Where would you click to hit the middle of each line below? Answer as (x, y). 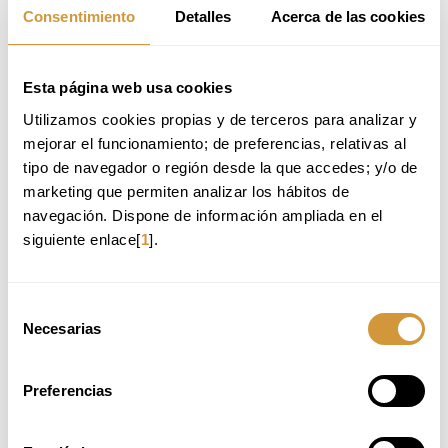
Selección (39, 308)
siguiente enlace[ (82, 239)
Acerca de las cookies (347, 16)
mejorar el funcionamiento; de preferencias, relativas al (214, 143)
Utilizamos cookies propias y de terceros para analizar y (220, 119)
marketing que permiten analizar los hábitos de (186, 191)
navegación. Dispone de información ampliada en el (203, 215)
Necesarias (62, 328)
